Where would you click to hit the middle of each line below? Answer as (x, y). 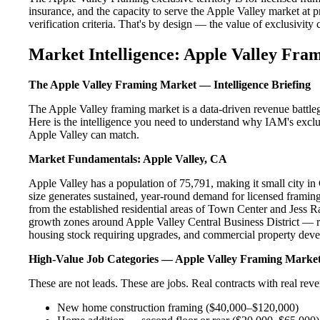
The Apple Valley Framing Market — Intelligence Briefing (170, 84)
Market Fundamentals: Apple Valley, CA (128, 159)
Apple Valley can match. (84, 134)
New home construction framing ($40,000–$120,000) (178, 307)
